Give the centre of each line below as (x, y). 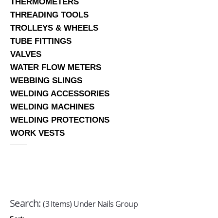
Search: (25, 203)
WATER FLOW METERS (56, 67)
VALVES (26, 54)
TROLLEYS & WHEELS (54, 28)
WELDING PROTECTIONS (60, 120)
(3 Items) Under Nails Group (91, 204)
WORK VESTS (37, 133)
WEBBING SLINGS (46, 80)
